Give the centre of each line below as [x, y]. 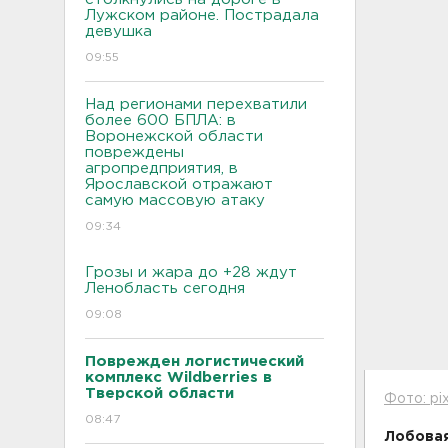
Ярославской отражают [179, 184]
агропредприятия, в [161, 168]
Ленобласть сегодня [165, 288]
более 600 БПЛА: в [160, 120]
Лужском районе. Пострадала [202, 15]
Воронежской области [174, 136]
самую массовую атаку [175, 200]
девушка [118, 31]
